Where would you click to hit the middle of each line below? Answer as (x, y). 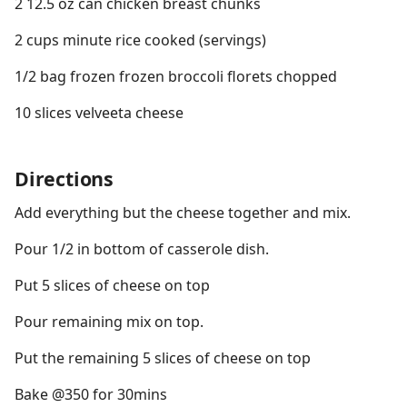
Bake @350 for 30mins (91, 394)
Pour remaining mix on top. (109, 322)
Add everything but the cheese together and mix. (183, 213)
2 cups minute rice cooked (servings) (140, 40)
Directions (64, 179)
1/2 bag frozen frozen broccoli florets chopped (176, 76)
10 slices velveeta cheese (99, 113)
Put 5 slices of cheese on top (112, 285)
